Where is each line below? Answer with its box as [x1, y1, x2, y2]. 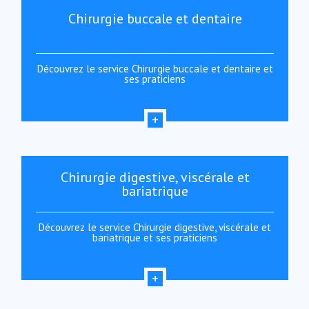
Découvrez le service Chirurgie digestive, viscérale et [39, 221, 271, 234]
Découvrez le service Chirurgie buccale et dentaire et [37, 62, 273, 75]
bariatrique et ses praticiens [92, 231, 217, 244]
